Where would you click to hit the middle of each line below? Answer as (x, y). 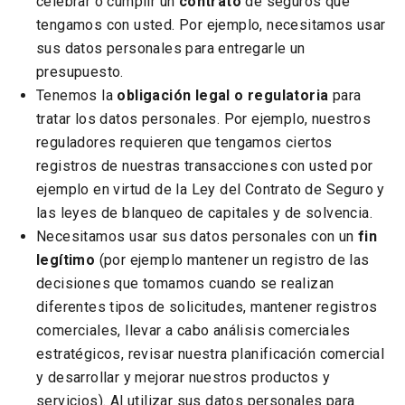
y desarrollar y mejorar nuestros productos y (184, 377)
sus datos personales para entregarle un (171, 48)
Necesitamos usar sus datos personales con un (197, 236)
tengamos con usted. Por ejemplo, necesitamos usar (211, 25)
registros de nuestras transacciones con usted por (205, 166)
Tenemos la (77, 95)
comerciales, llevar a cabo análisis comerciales (193, 330)
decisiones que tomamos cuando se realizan (185, 283)
